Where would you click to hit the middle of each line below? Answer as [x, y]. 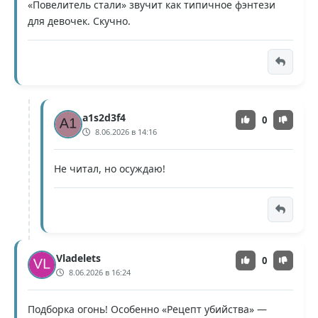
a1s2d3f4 [104, 117]
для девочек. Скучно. [79, 21]
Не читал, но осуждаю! [110, 168]
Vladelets [78, 258]
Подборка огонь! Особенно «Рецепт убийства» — [147, 309]
